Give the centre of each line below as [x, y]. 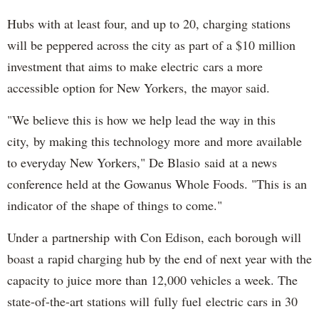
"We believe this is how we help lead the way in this [141, 120]
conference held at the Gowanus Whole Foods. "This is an [157, 184]
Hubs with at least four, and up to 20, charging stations [149, 24]
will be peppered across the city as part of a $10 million [151, 45]
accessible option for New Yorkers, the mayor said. [138, 88]
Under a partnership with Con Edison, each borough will [154, 237]
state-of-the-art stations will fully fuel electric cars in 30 [152, 302]
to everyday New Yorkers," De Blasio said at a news [142, 163]
